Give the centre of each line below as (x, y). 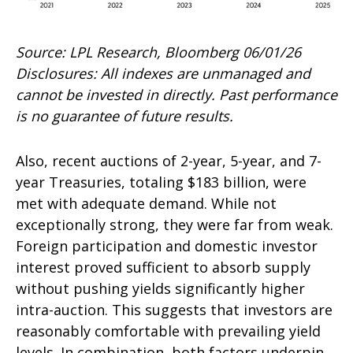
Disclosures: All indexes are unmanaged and (163, 74)
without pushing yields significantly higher (160, 289)
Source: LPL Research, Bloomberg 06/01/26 (158, 52)
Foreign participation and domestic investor (167, 246)
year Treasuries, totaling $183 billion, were (161, 182)
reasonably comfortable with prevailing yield (168, 331)
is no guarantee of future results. (124, 116)
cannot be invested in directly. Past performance (176, 95)
